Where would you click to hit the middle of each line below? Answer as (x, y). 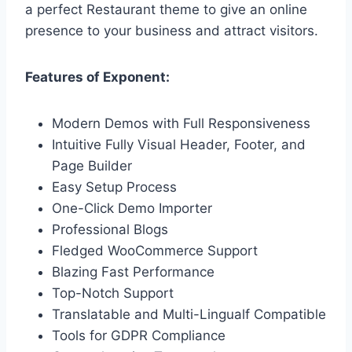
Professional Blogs (110, 230)
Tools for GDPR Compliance (139, 336)
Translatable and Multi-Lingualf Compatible (189, 315)
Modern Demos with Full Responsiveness (181, 124)
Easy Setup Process (114, 187)
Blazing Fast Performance (133, 272)
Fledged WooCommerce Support (155, 251)
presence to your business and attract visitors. (172, 31)
